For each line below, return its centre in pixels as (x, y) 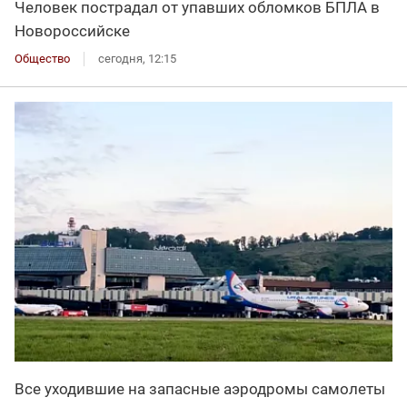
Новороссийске (72, 30)
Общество (42, 58)
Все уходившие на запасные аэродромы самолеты (200, 388)
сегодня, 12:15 (137, 58)
